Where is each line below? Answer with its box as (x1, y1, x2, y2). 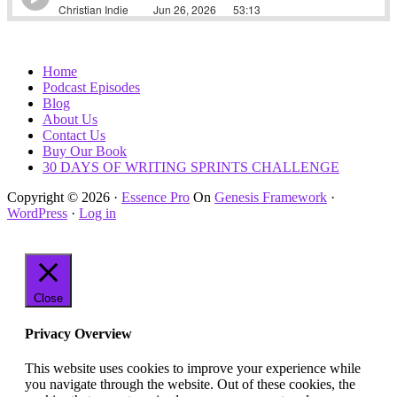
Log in (79, 205, 116, 221)
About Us (43, 111, 97, 127)
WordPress (7, 205, 67, 221)
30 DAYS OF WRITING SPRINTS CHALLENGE (43, 159, 339, 175)
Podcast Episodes (43, 79, 140, 95)
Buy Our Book (43, 143, 127, 159)
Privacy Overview (25, 325, 132, 341)
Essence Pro (121, 189, 190, 205)
